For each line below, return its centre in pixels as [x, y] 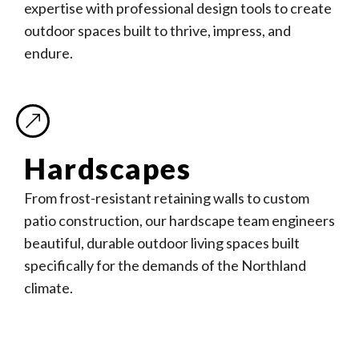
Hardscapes [107, 168]
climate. [48, 288]
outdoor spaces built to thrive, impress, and [157, 30]
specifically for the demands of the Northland [165, 265]
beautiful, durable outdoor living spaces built [162, 243]
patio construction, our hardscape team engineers [179, 220]
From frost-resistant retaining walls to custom [167, 198]
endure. [48, 53]
